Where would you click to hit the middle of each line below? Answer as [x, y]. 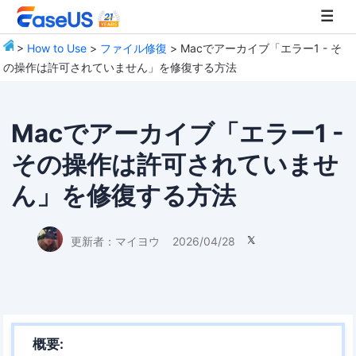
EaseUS [34, 83]
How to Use [57, 48]
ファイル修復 [134, 48]
